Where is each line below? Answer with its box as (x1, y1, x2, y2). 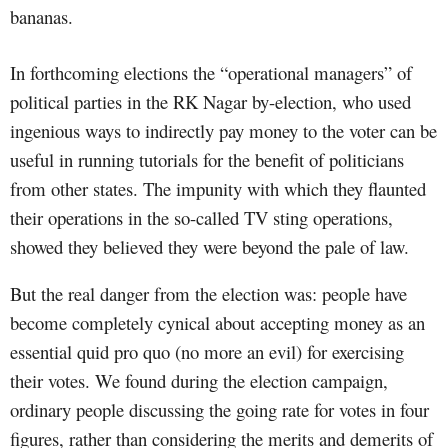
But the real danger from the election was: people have (10, 280, 407, 306)
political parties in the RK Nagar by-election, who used (10, 88, 411, 114)
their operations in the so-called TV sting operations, (10, 204, 393, 230)
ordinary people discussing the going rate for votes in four (10, 396, 429, 422)
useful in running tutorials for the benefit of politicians (10, 146, 404, 172)
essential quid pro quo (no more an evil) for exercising (10, 338, 404, 364)
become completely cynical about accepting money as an (10, 309, 425, 335)
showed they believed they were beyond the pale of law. (10, 233, 409, 259)
